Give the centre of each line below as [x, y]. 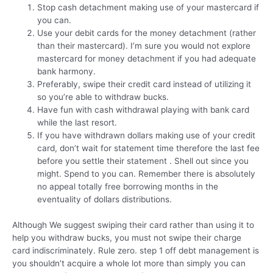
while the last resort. [77, 123]
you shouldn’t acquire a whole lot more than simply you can [129, 263]
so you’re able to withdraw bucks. [103, 97]
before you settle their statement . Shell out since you [143, 161]
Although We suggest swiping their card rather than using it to [133, 225]
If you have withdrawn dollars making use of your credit [147, 136]
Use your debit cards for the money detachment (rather [147, 33]
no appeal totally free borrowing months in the [128, 187]
